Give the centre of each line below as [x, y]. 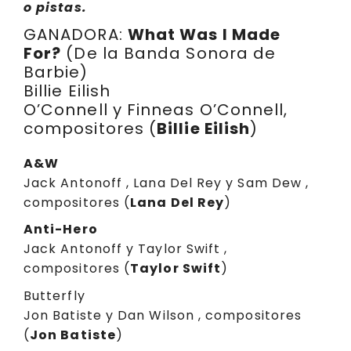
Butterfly [54, 296]
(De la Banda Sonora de [169, 53]
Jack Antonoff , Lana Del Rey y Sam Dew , [166, 183]
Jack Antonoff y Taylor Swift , [126, 249]
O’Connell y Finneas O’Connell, [156, 109]
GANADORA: [76, 34]
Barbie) [56, 72]
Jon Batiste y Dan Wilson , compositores [163, 316]
